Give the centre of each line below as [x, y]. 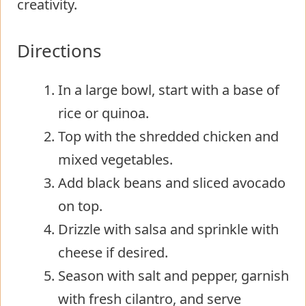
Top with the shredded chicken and [168, 136]
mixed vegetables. [115, 159]
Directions [59, 50]
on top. [80, 206]
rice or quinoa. [103, 113]
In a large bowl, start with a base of [169, 89]
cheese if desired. [113, 252]
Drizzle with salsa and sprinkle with [168, 229]
